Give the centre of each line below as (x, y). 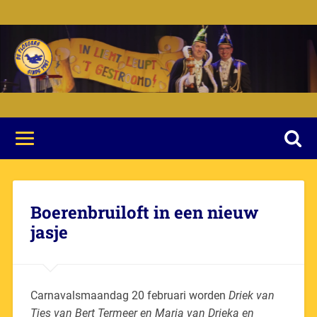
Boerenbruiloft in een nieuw (144, 212)
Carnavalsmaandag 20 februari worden (128, 295)
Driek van (250, 295)
